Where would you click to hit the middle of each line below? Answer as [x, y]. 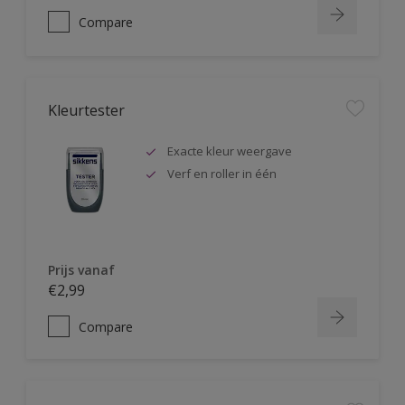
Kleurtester [86, 110]
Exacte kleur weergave [230, 151]
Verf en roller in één [222, 174]
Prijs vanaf [81, 270]
